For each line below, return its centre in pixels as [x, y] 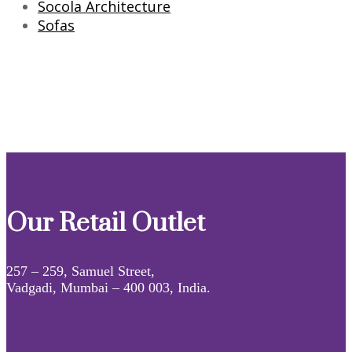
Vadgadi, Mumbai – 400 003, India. [108, 287]
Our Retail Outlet [106, 223]
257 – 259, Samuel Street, [81, 271]
